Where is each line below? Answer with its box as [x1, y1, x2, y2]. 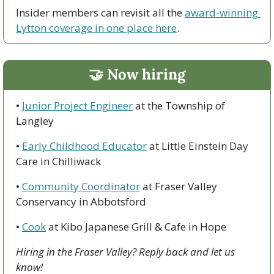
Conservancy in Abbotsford [16, 194, 146, 209]
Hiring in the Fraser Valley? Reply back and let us [16, 244, 235, 259]
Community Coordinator [22, 179, 140, 193]
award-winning [185, 5, 258, 20]
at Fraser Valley [140, 179, 217, 193]
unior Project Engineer [25, 98, 133, 113]
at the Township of [133, 98, 225, 113]
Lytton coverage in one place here [16, 20, 177, 35]
